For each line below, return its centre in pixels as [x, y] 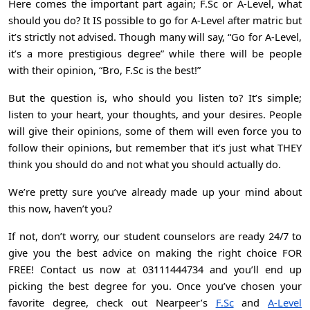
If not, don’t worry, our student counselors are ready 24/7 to [155, 236]
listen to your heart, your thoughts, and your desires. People [155, 114]
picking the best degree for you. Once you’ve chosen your [155, 285]
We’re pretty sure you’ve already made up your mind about [155, 191]
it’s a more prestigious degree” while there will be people [155, 53]
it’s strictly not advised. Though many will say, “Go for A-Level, [155, 36]
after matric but [263, 20]
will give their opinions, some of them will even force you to [155, 130]
